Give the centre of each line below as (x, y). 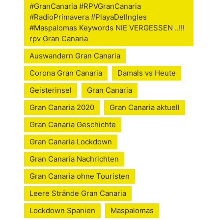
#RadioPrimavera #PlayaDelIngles (88, 17)
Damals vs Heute (147, 73)
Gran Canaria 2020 (62, 108)
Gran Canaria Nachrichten (74, 159)
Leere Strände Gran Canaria (78, 193)
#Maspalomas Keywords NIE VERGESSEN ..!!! (107, 28)
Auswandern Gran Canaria (75, 56)
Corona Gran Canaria (66, 73)
